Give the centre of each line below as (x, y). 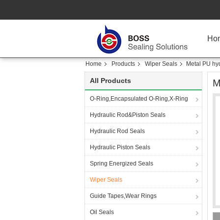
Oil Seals (102, 212)
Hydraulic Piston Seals (120, 147)
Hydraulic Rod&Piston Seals (128, 115)
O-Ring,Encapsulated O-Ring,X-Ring (139, 99)
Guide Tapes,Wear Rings (123, 196)
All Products (110, 81)
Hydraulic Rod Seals (117, 131)
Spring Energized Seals (122, 164)
